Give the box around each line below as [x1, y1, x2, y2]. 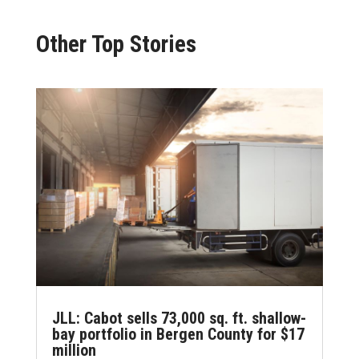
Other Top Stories [35, 30, 196, 58]
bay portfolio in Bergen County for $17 [51, 324, 305, 344]
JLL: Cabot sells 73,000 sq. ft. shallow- [51, 308, 306, 328]
